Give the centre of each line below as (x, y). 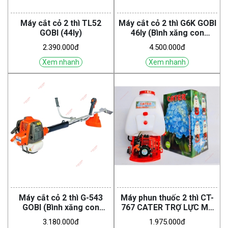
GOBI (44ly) (61, 33)
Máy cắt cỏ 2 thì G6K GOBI (167, 23)
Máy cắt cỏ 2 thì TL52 (61, 23)
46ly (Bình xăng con (167, 33)
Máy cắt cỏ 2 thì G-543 (61, 198)
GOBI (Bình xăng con (61, 208)
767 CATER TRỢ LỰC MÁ (143, 208)
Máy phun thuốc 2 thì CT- (167, 198)
